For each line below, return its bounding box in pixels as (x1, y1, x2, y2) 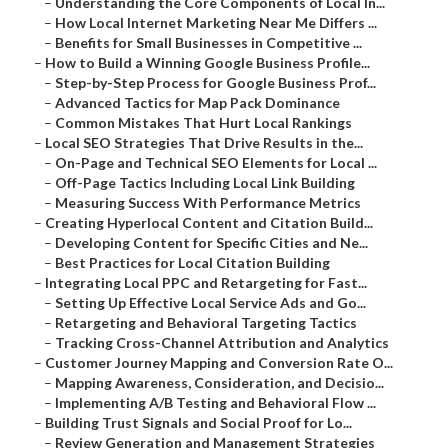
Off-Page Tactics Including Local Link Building (55, 174, 355, 192)
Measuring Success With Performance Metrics (55, 194, 361, 212)
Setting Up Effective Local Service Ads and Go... (55, 294, 366, 312)
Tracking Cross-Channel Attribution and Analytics (55, 334, 389, 352)
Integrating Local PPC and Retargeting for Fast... (45, 274, 367, 292)
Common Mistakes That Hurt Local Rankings (55, 114, 352, 132)
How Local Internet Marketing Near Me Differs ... (55, 14, 377, 32)
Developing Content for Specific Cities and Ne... (55, 234, 368, 252)
